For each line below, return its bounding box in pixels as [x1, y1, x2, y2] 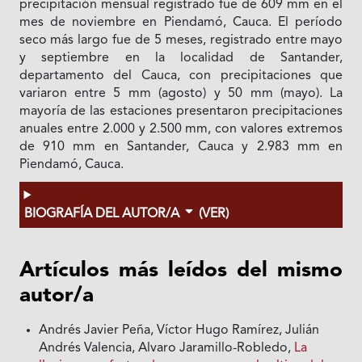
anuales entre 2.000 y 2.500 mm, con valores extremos [19, 123, 343, 137]
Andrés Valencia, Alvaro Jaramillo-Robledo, [39, 342, 295, 356]
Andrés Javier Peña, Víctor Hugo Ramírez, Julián [39, 324, 320, 338]
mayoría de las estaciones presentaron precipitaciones [19, 105, 343, 119]
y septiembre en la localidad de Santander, [19, 52, 343, 65]
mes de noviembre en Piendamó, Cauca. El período [19, 16, 343, 30]
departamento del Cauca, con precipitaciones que [19, 69, 343, 83]
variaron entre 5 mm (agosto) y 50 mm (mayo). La [19, 87, 343, 101]
